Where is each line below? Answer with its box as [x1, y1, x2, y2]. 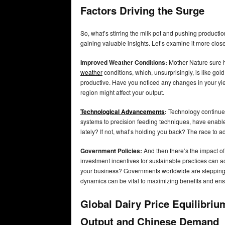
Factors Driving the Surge [80, 3, 204, 18]
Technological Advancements [80, 107, 165, 117]
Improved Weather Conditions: [80, 58, 167, 67]
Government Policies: [80, 146, 142, 156]
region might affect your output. [80, 88, 166, 97]
